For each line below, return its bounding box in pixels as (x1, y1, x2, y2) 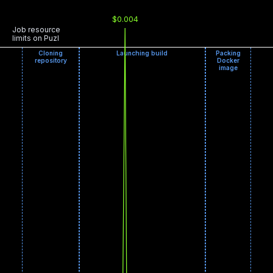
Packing (215, 49, 241, 57)
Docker (216, 56, 239, 64)
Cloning (38, 49, 63, 57)
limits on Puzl (12, 34, 59, 43)
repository (34, 56, 67, 64)
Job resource (12, 25, 60, 35)
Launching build (116, 49, 168, 57)
